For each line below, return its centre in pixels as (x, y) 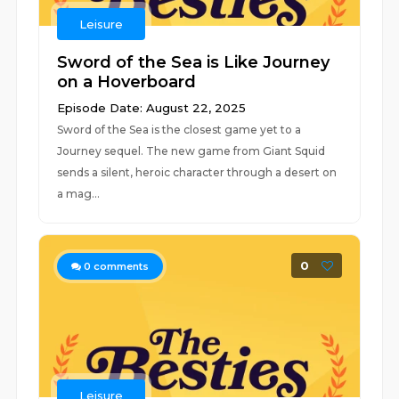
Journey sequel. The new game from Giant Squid (191, 151)
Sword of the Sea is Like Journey (194, 62)
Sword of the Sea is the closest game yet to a (179, 130)
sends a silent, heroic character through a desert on (197, 172)
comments (120, 266)
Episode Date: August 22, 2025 (152, 108)
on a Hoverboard (127, 82)
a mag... (79, 194)
